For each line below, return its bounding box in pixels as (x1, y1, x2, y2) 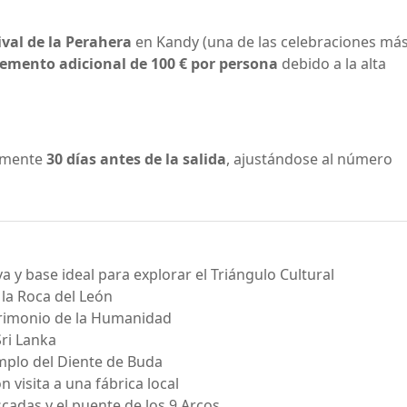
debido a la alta (278, 54, 386, 74)
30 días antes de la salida (46, 149, 226, 169)
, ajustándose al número (226, 149, 392, 169)
